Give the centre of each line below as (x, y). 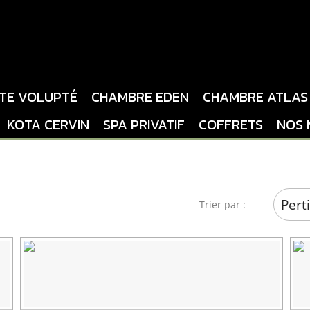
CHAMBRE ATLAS (255, 97)
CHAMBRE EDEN (140, 97)
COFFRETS (231, 124)
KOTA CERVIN (48, 124)
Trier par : (223, 204)
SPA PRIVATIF (144, 124)
